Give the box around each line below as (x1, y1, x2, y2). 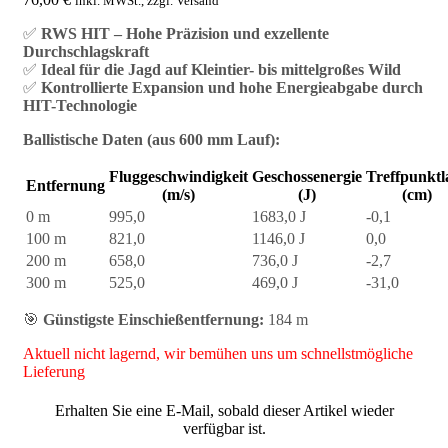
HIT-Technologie (23, 96, 137, 114)
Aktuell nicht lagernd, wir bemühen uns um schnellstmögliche (23, 344, 413, 362)
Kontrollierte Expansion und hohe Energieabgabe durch (41, 78, 423, 96)
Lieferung (23, 362, 85, 380)
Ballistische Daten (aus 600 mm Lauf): (23, 130, 280, 148)
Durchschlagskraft (23, 42, 149, 60)
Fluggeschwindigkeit (109, 167, 248, 185)
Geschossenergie (252, 167, 362, 185)
